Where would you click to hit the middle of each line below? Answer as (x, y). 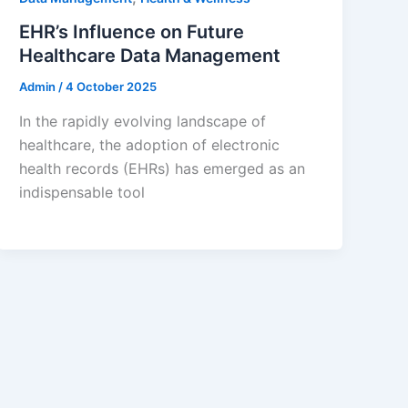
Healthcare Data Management (150, 56)
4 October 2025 (112, 87)
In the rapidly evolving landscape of (143, 122)
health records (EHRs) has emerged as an (163, 169)
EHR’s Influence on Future (132, 32)
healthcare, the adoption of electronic (150, 145)
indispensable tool (82, 193)
